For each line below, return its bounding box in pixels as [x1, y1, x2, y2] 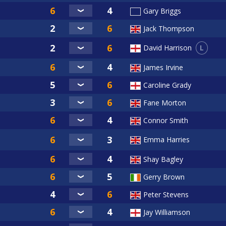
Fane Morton [143, 97, 186, 107]
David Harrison [143, 43, 192, 53]
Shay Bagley [143, 154, 183, 164]
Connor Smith [143, 115, 188, 125]
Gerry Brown [143, 172, 185, 182]
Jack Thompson [143, 23, 194, 33]
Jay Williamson [143, 207, 190, 217]
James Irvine [143, 62, 183, 72]
